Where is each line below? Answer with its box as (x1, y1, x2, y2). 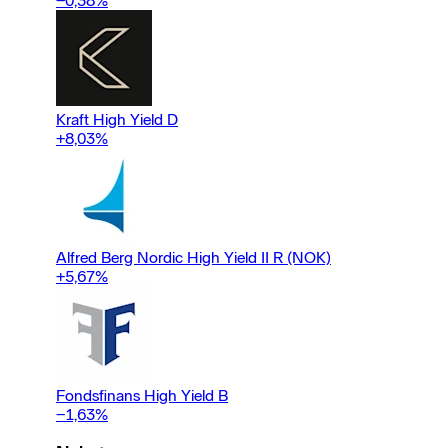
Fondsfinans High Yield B (56, 385, 228, 405)
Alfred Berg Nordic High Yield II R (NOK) (56, 247, 331, 267)
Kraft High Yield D (56, 109, 178, 129)
